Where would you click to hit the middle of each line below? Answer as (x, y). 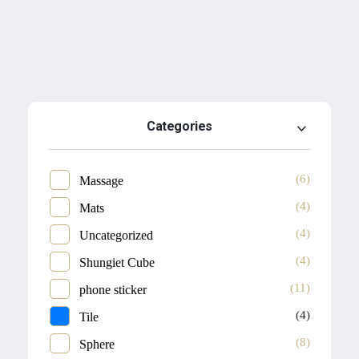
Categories (179, 127)
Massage (102, 181)
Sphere (97, 345)
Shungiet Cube (117, 263)
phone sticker (113, 290)
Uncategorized (117, 236)
